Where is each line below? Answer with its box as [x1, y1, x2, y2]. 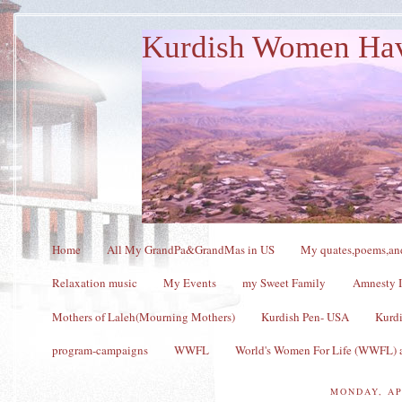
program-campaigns [51, 342, 148, 359]
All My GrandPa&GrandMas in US [107, 240, 275, 258]
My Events [163, 275, 216, 292]
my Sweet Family [242, 275, 327, 292]
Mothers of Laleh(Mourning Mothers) [51, 308, 235, 325]
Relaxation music [51, 275, 137, 292]
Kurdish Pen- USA [261, 308, 349, 325]
